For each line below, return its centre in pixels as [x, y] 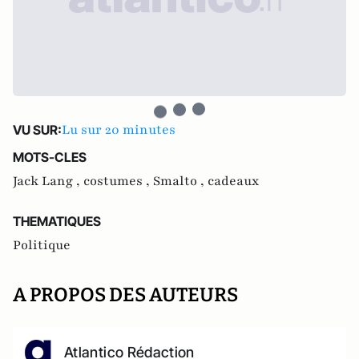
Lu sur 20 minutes [119, 130]
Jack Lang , [48, 181]
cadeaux [233, 181]
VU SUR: [37, 130]
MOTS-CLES [50, 157]
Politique [42, 245]
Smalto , [180, 181]
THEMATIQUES [57, 221]
